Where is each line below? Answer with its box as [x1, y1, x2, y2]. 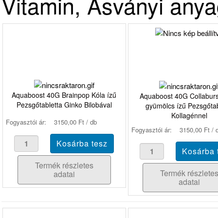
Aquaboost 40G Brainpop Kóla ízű [12, 90, 117, 100]
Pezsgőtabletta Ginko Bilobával [16, 99, 112, 109]
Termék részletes [35, 159, 93, 171]
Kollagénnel [171, 110, 208, 121]
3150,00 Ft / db [54, 117, 97, 127]
